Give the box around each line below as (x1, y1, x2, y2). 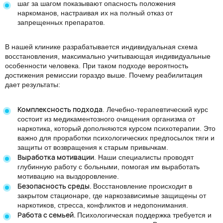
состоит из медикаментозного (17, 115, 116, 123)
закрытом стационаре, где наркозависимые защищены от (17, 192, 206, 200)
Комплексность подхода (17, 105, 103, 114)
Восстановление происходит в (93, 182, 192, 190)
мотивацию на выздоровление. (17, 172, 119, 180)
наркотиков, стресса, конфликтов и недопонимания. (17, 201, 188, 209)
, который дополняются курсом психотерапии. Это (50, 124, 216, 132)
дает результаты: (5, 81, 60, 89)
